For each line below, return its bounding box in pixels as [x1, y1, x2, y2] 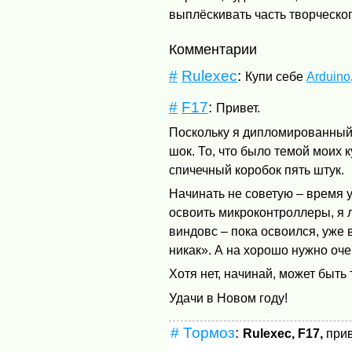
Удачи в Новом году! [169, 291, 288, 305]
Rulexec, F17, [242, 327, 323, 341]
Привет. [216, 101, 261, 115]
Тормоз [182, 324, 235, 342]
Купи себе [245, 70, 307, 84]
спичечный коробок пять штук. [169, 163, 345, 177]
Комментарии [177, 42, 258, 58]
